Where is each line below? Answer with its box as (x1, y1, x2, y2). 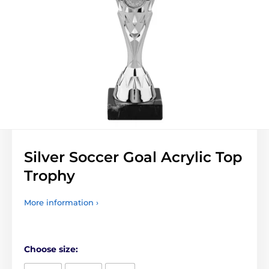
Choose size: (24, 244, 78, 255)
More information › (24, 198, 98, 207)
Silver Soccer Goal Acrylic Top (24, 148, 242, 166)
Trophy (24, 167, 75, 184)
